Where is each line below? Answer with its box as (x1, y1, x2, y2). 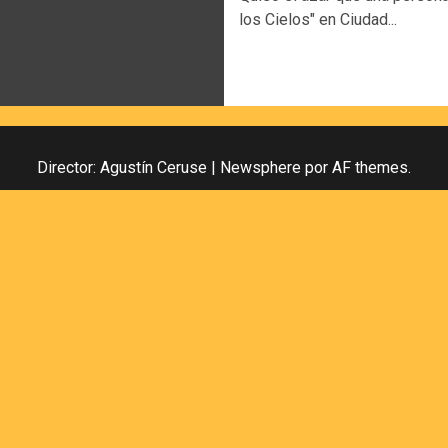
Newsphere (220, 158, 301, 177)
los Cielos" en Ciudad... (239, 9, 397, 29)
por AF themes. (301, 158, 411, 177)
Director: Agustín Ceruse (37, 158, 211, 177)
